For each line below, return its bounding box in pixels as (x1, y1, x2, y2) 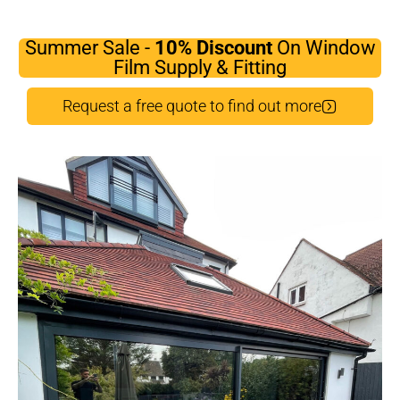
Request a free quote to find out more (62, 96, 321, 115)
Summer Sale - (24, 37, 154, 59)
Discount (196, 37, 277, 59)
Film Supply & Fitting (113, 56, 287, 79)
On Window (276, 37, 376, 59)
